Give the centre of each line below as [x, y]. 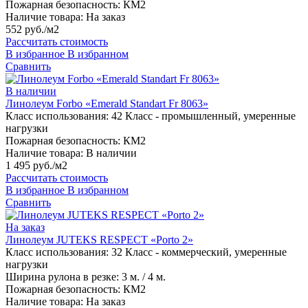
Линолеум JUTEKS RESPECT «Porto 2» [99, 240]
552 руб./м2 [32, 30]
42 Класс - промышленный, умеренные [203, 116]
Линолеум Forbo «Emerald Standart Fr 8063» [107, 104]
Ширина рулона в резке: [62, 277]
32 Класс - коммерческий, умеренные [199, 252]
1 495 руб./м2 [36, 166]
